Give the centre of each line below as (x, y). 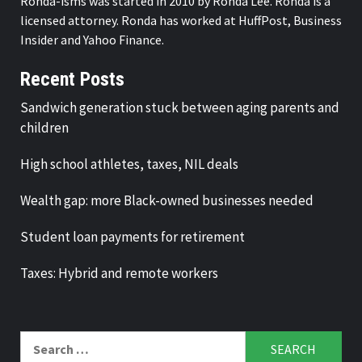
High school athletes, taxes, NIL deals (129, 164)
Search (40, 340)
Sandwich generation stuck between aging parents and (180, 107)
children (44, 127)
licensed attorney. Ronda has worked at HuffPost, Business (181, 20)
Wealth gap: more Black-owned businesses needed (167, 200)
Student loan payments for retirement (133, 236)
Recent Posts (72, 79)
